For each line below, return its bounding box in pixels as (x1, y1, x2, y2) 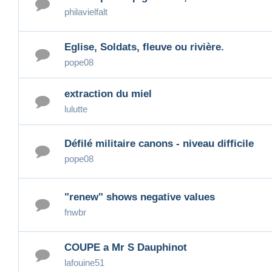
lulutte (64, 103, 87, 114)
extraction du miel (64, 87, 152, 100)
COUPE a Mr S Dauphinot (103, 241, 187, 253)
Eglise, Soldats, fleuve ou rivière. (64, 41, 224, 53)
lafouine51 (64, 257, 104, 268)
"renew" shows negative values (64, 191, 215, 203)
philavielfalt (64, 7, 107, 18)
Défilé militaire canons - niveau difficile (64, 138, 254, 150)
